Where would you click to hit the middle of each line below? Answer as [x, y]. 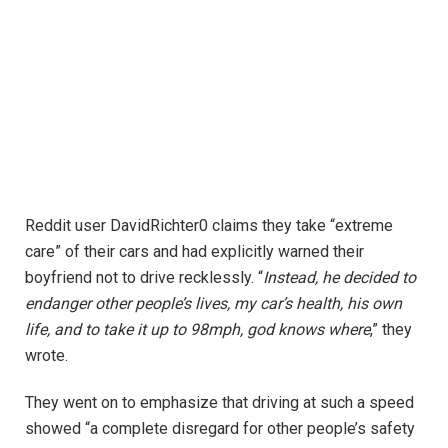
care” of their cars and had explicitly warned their [194, 252]
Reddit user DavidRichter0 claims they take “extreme [209, 226]
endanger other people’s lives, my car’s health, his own [213, 304]
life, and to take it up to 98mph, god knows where [197, 330]
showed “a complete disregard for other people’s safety [220, 428]
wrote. [46, 356]
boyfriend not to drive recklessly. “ [144, 278]
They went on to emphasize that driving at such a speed [219, 402]
